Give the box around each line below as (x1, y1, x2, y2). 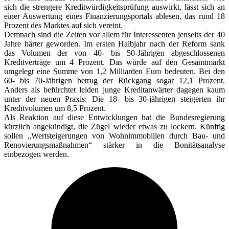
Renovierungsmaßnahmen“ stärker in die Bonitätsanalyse (4, 140, 225, 149)
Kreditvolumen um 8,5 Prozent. (4, 103, 106, 112)
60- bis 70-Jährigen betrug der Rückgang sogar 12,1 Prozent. (4, 76, 225, 85)
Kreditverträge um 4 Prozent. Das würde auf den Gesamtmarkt (4, 57, 225, 66)
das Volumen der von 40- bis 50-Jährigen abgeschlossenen (4, 48, 225, 57)
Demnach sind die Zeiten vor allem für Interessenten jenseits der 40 (4, 30, 225, 39)
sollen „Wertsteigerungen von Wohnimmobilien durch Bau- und (4, 131, 225, 140)
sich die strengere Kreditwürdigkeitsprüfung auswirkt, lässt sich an (4, 2, 225, 11)
